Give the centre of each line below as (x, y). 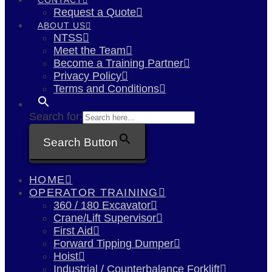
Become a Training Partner (118, 63)
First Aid (73, 231)
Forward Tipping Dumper (114, 244)
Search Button (80, 142)
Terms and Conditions (106, 88)
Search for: (56, 116)
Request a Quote (95, 12)
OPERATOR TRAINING (94, 193)
